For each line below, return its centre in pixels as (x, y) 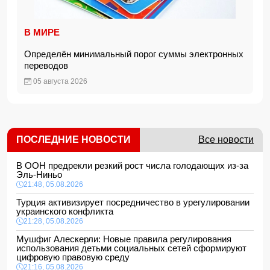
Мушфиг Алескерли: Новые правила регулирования (124, 239)
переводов (49, 65)
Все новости (226, 140)
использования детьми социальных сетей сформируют (131, 248)
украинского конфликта (67, 211)
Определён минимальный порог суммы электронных (134, 54)
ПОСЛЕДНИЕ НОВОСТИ (74, 140)
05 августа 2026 (59, 81)
